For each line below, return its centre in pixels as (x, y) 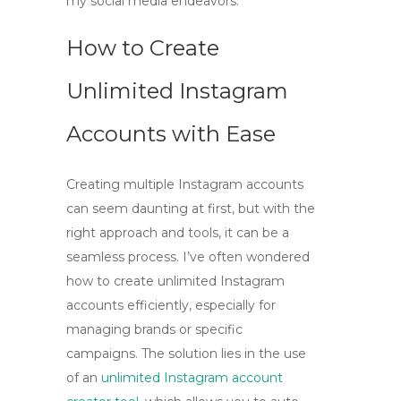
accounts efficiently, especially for (171, 305)
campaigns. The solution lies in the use (186, 354)
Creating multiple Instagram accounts (185, 184)
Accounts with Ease (171, 134)
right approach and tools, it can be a (178, 233)
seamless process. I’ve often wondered (188, 257)
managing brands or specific (154, 329)
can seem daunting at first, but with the (191, 209)
